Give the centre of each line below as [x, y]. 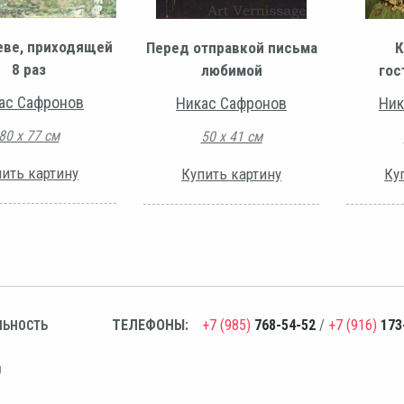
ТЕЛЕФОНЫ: [150, 326]
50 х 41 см [231, 137]
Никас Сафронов [231, 104]
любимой [231, 71]
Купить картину [231, 174]
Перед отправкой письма [231, 48]
